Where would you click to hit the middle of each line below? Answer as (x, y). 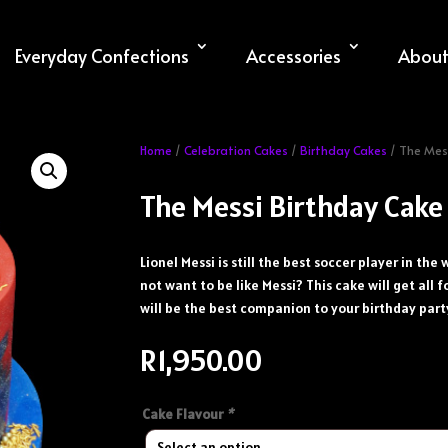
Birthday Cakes (344, 149)
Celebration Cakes (236, 149)
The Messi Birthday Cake (292, 206)
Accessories (293, 55)
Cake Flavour (184, 413)
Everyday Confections (102, 55)
